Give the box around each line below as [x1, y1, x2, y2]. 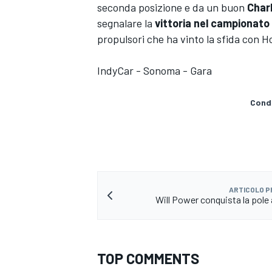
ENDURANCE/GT [95, 212, 161, 224]
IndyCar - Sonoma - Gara [97, 64, 212, 78]
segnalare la [97, 16, 152, 30]
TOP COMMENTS [97, 250, 199, 268]
